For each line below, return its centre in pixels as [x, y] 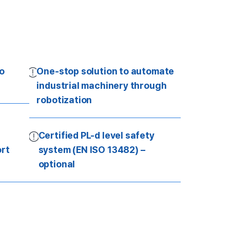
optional [57, 164]
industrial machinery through [102, 86]
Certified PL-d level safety [96, 136]
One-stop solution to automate [106, 71]
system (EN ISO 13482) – [92, 150]
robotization [64, 100]
